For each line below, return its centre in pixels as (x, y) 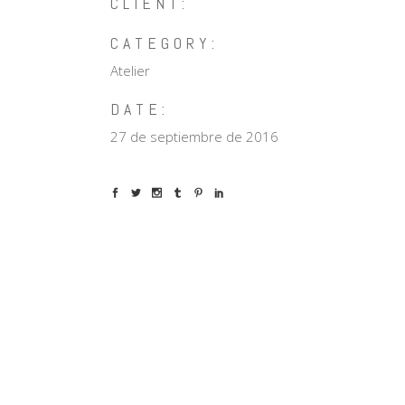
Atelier (130, 71)
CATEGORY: (165, 43)
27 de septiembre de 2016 (194, 136)
